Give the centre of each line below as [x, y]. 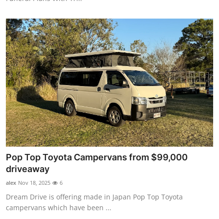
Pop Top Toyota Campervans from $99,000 [97, 157]
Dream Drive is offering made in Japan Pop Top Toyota [94, 197]
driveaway [28, 169]
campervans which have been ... [59, 208]
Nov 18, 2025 [34, 183]
